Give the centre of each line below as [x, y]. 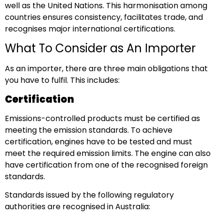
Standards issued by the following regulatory [89, 195]
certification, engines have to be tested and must [99, 141]
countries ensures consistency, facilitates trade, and [104, 17]
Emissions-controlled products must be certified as [102, 118]
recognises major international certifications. [91, 29]
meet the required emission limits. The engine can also [108, 153]
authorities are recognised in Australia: [77, 207]
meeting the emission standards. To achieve [89, 130]
